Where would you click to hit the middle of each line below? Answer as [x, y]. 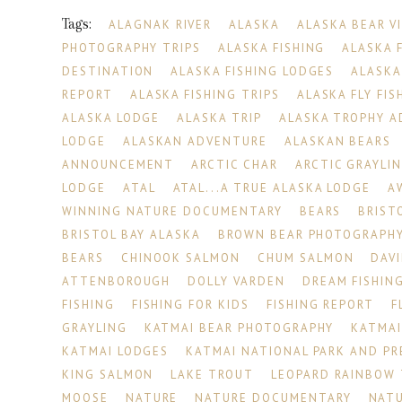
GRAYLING [94, 328]
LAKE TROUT [212, 375]
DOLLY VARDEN [236, 282]
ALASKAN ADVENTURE [195, 142]
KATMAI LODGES [115, 352]
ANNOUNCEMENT [118, 165]
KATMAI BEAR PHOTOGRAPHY [239, 328]
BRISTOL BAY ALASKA [131, 235]
